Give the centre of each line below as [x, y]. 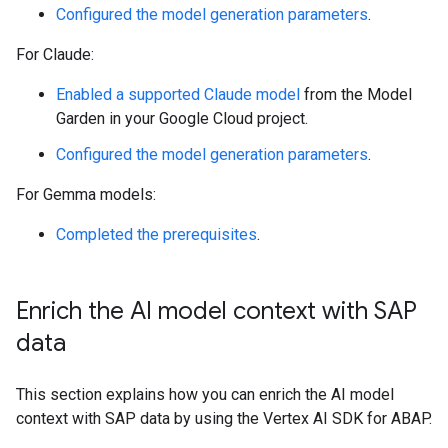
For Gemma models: [86, 195]
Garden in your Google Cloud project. [182, 119]
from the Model [356, 95]
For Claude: [55, 55]
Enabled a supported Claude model [178, 95]
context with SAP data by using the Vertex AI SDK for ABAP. [224, 419]
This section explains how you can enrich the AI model [205, 395]
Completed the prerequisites [156, 235]
